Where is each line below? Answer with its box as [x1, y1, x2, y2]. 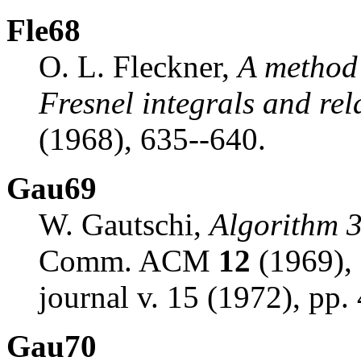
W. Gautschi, [39, 206, 210, 242]
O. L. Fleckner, [39, 48, 238, 84]
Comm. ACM [39, 243, 218, 278]
